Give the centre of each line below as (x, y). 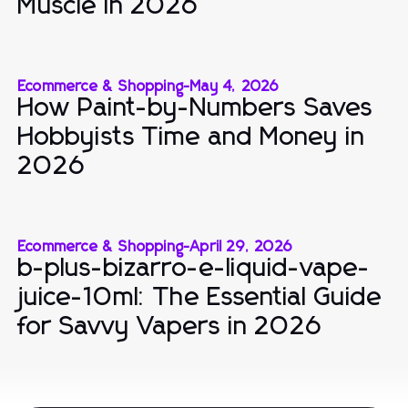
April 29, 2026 (242, 246)
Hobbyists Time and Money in (192, 137)
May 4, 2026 (235, 86)
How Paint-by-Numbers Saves (196, 108)
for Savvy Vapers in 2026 (170, 326)
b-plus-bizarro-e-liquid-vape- (194, 268)
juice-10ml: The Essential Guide (200, 297)
